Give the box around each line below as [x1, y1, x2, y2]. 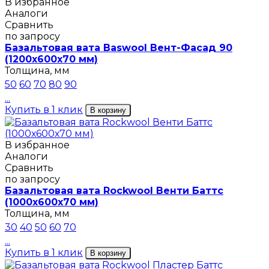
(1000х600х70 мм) [5, 196, 98, 208]
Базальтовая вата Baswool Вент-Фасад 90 [5, 42, 232, 54]
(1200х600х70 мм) [5, 53, 98, 65]
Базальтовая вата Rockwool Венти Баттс [5, 185, 223, 197]
